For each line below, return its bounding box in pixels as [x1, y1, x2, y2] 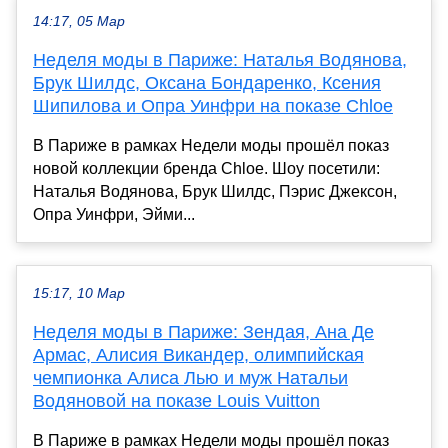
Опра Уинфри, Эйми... [33, 206, 195, 224]
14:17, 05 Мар [33, 14, 125, 30]
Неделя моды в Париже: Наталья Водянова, [33, 50, 407, 71]
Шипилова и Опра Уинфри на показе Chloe [33, 96, 393, 117]
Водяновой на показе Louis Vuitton [33, 391, 320, 412]
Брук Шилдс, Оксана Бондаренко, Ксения [33, 73, 381, 94]
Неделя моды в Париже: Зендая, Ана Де [33, 322, 374, 343]
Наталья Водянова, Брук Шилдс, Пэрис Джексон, [33, 183, 397, 201]
